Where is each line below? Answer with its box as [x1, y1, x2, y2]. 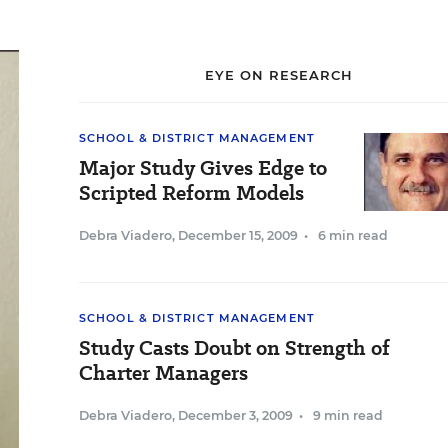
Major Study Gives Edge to [79, 154, 327, 182]
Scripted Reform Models [79, 179, 304, 207]
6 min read [318, 228, 388, 243]
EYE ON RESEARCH [204, 67, 354, 83]
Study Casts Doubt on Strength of [79, 334, 390, 362]
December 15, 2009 [178, 228, 298, 243]
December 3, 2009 [178, 408, 293, 423]
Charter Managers [79, 359, 248, 387]
